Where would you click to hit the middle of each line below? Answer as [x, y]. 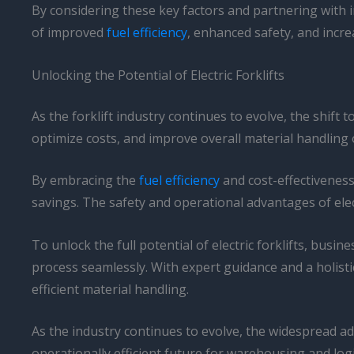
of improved [69, 33]
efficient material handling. [110, 289]
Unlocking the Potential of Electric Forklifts [158, 75]
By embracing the [85, 181]
